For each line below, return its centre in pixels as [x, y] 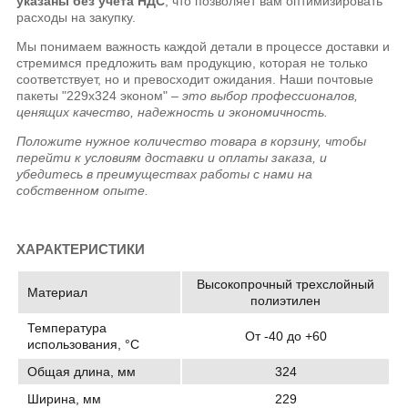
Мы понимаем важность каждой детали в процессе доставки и [204, 47]
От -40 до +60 [286, 337]
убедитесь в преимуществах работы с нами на [165, 174]
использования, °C [84, 345]
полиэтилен [286, 301]
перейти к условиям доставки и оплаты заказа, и [172, 158]
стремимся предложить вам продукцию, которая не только [193, 63]
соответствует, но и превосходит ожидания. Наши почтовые [195, 80]
